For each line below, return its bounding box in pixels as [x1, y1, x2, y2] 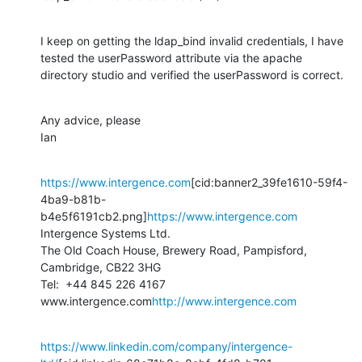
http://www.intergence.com [152, 293, 297, 308]
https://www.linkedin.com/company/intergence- [40, 339, 293, 353]
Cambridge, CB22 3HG [40, 259, 161, 274]
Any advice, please [40, 112, 141, 127]
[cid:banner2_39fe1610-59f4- [191, 175, 347, 189]
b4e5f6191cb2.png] [40, 208, 147, 223]
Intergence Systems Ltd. [40, 225, 170, 240]
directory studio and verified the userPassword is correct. [40, 67, 343, 82]
